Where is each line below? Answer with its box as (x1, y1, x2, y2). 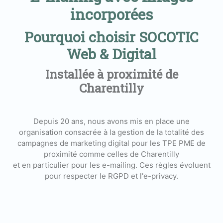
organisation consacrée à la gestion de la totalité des (19, 127, 204, 137)
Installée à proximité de (45, 66, 178, 82)
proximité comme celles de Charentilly (44, 149, 179, 159)
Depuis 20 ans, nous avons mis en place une (33, 116, 190, 126)
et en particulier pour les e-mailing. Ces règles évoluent (12, 160, 211, 170)
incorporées (70, 4, 153, 24)
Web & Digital (67, 44, 156, 63)
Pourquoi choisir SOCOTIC (24, 27, 199, 46)
